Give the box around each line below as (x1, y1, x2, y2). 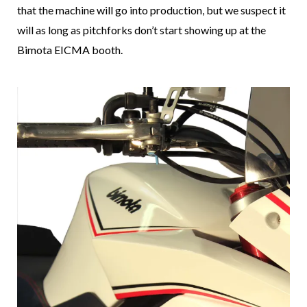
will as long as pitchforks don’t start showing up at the (17, 23, 266, 37)
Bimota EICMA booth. (17, 43, 123, 57)
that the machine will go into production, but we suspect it (17, 3, 286, 17)
